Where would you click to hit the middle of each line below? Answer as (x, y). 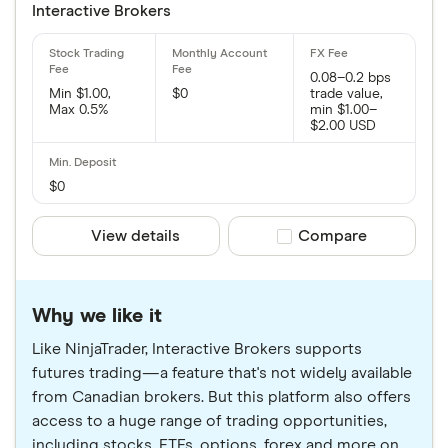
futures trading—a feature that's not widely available (222, 373)
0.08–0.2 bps (351, 78)
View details (136, 236)
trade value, (347, 94)
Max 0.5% (78, 110)
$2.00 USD (343, 126)
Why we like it (97, 316)
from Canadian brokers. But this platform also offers (221, 397)
